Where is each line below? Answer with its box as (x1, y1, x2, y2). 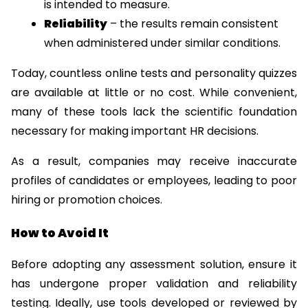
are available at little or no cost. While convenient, (11, 84, 297, 100)
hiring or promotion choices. (11, 191, 162, 208)
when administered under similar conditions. (44, 34, 280, 51)
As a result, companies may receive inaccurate (11, 153, 297, 169)
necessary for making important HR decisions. (11, 122, 258, 139)
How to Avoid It (11, 225, 109, 242)
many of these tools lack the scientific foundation (11, 103, 297, 120)
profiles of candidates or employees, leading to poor (11, 172, 297, 188)
